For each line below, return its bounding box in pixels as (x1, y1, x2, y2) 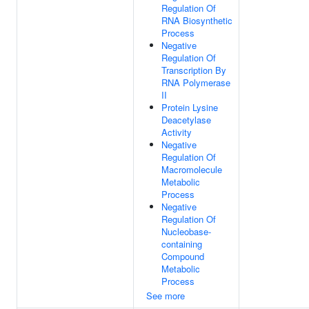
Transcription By (161, 63, 226, 77)
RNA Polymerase (161, 76, 230, 89)
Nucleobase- (161, 225, 211, 238)
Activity (161, 126, 192, 139)
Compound (161, 250, 204, 263)
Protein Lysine (161, 101, 218, 114)
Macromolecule (161, 163, 222, 176)
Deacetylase (161, 113, 211, 126)
